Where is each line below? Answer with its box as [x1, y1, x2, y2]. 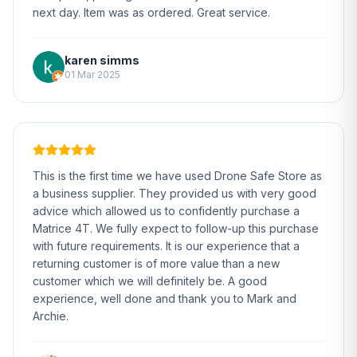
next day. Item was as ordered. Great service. [33, 6, 270, 19]
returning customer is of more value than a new [33, 257, 280, 270]
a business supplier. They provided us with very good [33, 186, 316, 200]
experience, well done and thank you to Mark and [33, 292, 296, 305]
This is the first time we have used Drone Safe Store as [33, 169, 322, 182]
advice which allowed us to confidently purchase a [33, 204, 300, 218]
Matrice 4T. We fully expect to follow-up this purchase [33, 222, 319, 235]
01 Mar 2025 [65, 69, 120, 80]
